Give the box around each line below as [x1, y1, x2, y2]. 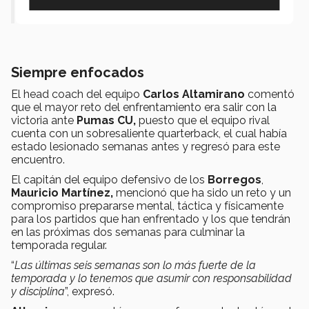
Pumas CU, [77, 113, 139, 127]
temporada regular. [11, 238, 107, 252]
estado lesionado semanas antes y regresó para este [11, 139, 280, 153]
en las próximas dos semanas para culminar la [11, 225, 245, 239]
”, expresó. [65, 284, 114, 298]
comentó [245, 87, 295, 101]
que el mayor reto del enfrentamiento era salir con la [11, 100, 277, 114]
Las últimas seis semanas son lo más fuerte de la [14, 258, 256, 272]
